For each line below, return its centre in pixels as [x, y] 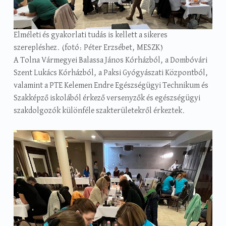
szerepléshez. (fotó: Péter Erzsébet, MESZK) [88, 48]
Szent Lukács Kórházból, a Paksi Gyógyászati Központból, [111, 73]
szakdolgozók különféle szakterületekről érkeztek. [99, 111]
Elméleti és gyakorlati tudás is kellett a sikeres [90, 35]
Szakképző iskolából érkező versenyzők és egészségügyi [107, 98]
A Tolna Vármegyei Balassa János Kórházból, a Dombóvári [110, 60]
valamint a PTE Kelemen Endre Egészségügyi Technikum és [111, 86]
